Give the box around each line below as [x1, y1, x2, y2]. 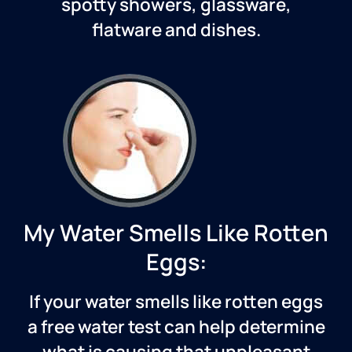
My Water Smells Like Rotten [24, 217, 328, 249]
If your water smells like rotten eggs [29, 289, 323, 314]
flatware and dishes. [91, 17, 261, 42]
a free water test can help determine [27, 314, 325, 339]
